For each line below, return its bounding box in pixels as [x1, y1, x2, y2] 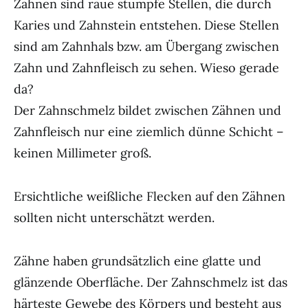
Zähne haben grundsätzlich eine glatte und [14, 253, 261, 269]
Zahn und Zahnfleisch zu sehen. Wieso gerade [14, 60, 279, 76]
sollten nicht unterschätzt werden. [14, 210, 214, 225]
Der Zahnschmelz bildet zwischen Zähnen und [14, 102, 281, 118]
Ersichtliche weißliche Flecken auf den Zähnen [14, 188, 285, 204]
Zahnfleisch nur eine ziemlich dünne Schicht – [14, 124, 284, 140]
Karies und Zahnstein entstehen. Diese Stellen [14, 17, 279, 33]
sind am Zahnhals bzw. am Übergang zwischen [14, 38, 279, 54]
